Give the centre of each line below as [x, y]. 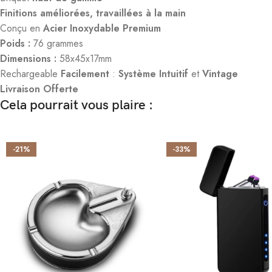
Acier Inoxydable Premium [102, 29]
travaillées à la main [141, 13]
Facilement [85, 74]
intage [223, 74]
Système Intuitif [153, 74]
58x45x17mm [84, 59]
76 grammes [57, 44]
